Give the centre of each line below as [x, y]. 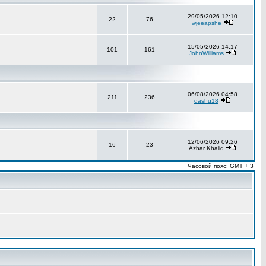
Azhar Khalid [207, 148]
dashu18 [206, 101]
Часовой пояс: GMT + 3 [221, 166]
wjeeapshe [206, 23]
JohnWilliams [206, 53]
